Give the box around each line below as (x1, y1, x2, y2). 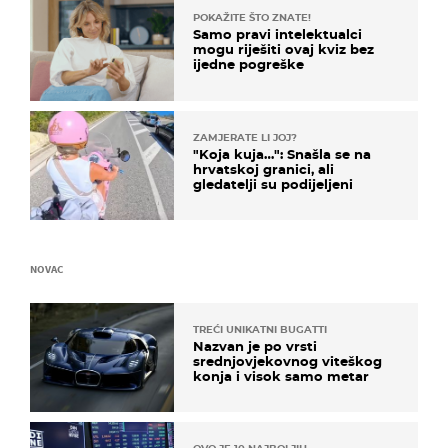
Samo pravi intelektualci (193, 26, 362, 43)
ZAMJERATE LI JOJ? (193, 130, 297, 144)
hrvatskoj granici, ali (193, 160, 334, 177)
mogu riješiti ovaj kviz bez (193, 41, 374, 58)
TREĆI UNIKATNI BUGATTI (193, 322, 327, 336)
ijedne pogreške (193, 56, 304, 73)
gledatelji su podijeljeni (193, 175, 353, 192)
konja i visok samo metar (193, 367, 369, 384)
